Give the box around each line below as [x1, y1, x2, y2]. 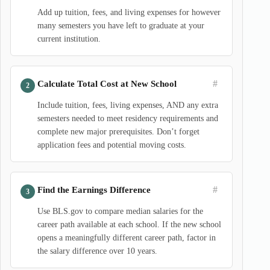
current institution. [37, 34, 101, 43]
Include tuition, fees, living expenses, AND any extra [37, 101, 218, 110]
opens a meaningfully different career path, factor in [37, 233, 216, 242]
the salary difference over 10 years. [37, 246, 157, 256]
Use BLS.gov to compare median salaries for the [37, 207, 203, 216]
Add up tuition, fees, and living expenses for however [37, 8, 221, 17]
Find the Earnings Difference [37, 184, 151, 195]
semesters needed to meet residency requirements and [37, 114, 218, 123]
